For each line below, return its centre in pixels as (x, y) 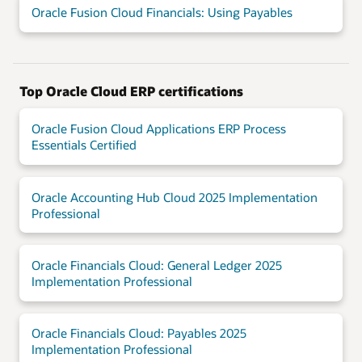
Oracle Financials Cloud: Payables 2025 (139, 333)
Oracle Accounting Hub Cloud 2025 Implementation (174, 197)
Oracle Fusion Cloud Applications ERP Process (158, 129)
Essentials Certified (84, 145)
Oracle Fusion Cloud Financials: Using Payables (162, 12)
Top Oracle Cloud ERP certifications (131, 91)
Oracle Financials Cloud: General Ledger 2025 (156, 265)
